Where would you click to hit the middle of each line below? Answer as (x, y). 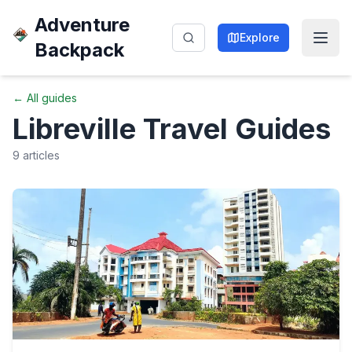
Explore (260, 37)
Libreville (74, 129)
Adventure (82, 25)
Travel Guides (233, 129)
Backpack (80, 50)
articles (40, 155)
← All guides (45, 98)
